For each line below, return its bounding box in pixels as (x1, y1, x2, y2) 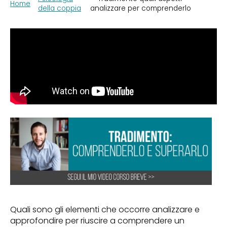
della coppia (38, 4, 81, 13)
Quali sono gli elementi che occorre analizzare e (10, 203, 200, 215)
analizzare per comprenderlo (90, 4, 191, 13)
